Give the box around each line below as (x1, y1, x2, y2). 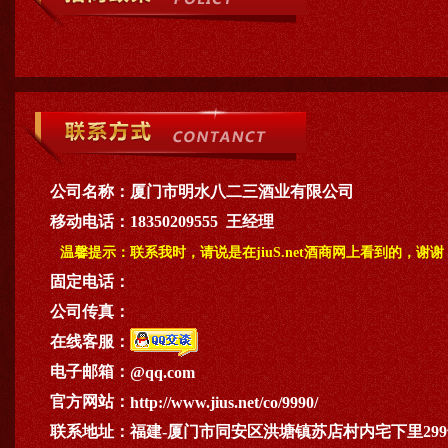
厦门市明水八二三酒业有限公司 (130, 183, 354, 200)
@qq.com (130, 364, 195, 381)
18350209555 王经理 (130, 213, 274, 230)
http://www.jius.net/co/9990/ (130, 394, 318, 411)
